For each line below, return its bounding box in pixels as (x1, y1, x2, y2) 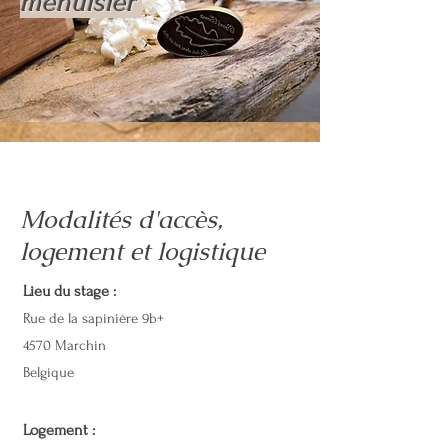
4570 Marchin (23, 337, 106, 354)
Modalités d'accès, (20, 203, 223, 235)
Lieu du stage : (23, 282, 116, 300)
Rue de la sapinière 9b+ (23, 310, 164, 327)
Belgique (23, 364, 74, 381)
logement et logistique (20, 235, 265, 267)
